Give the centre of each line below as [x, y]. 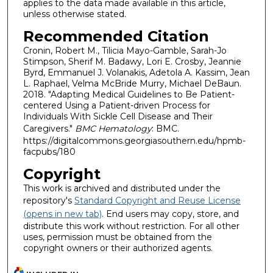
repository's [48, 200]
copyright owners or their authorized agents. [118, 248]
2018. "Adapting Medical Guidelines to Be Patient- [129, 95]
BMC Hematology [113, 129]
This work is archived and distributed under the [122, 188]
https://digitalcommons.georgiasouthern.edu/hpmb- [134, 141]
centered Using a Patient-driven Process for [116, 106]
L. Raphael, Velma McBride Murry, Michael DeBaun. [132, 84]
